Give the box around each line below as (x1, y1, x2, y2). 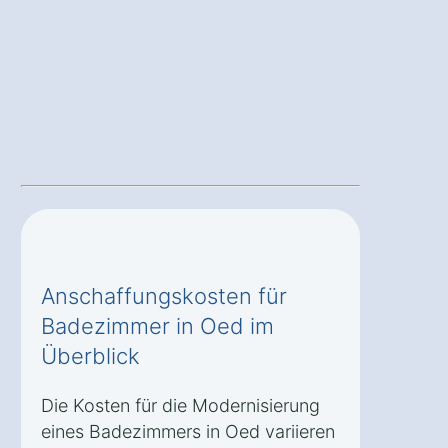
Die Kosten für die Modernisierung (41, 394, 320, 416)
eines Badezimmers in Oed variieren (41, 420, 335, 442)
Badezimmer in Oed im (41, 312, 274, 339)
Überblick (41, 342, 140, 369)
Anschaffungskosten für (41, 282, 287, 309)
